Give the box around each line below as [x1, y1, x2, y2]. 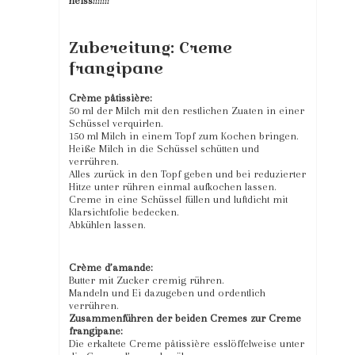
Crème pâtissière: [69, 91, 152, 104]
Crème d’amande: [69, 261, 153, 273]
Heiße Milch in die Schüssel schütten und [69, 142, 259, 155]
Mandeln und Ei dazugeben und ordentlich [69, 286, 265, 299]
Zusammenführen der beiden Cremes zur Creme [69, 311, 301, 324]
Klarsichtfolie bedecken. [69, 205, 179, 218]
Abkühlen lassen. [69, 218, 146, 231]
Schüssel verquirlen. [69, 116, 163, 129]
